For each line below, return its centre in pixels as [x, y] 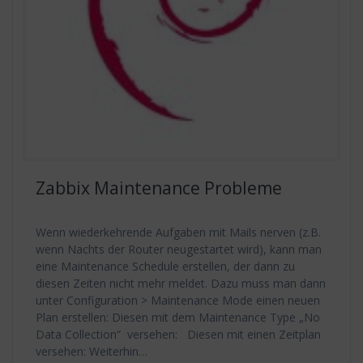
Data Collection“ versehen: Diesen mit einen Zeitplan [178, 335]
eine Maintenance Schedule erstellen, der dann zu [165, 267]
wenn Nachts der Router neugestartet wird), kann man [179, 250]
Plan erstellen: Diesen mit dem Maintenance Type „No [178, 318]
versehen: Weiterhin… [92, 352]
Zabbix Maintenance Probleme [159, 188]
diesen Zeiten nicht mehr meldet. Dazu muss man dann [181, 284]
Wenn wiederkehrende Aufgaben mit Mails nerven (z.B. [178, 233]
